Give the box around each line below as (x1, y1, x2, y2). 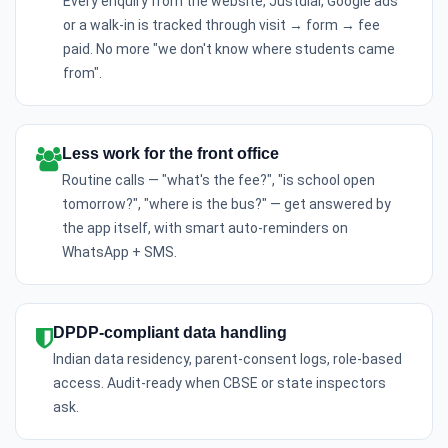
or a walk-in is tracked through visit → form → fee (63, 17, 380, 33)
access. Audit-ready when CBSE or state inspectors (53, 375, 386, 391)
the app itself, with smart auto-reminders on (62, 220, 348, 236)
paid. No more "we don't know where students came (63, 41, 395, 57)
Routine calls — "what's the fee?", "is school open (62, 172, 375, 188)
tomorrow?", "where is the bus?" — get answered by (62, 196, 391, 212)
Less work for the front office (62, 145, 279, 162)
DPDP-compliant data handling (53, 324, 287, 341)
